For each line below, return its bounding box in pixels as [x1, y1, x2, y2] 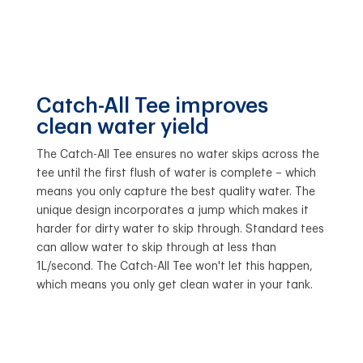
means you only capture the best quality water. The [36, 186, 315, 199]
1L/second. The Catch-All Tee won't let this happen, [36, 261, 313, 273]
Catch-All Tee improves [36, 96, 268, 117]
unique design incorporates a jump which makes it [36, 205, 309, 217]
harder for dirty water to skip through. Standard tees [36, 224, 324, 236]
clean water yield [36, 117, 209, 139]
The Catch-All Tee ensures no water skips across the [36, 149, 319, 161]
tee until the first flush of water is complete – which [36, 168, 316, 180]
